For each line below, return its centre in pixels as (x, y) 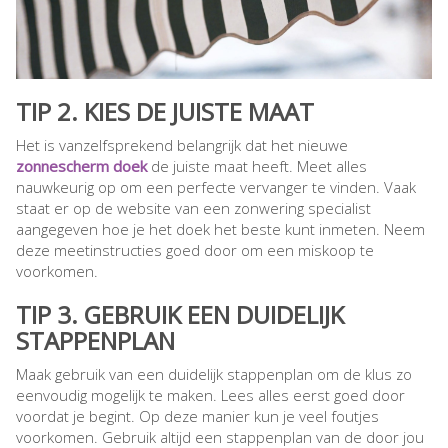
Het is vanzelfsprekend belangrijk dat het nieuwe (182, 145)
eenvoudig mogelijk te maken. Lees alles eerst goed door (210, 395)
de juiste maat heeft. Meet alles (257, 166)
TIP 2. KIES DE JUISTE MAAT (165, 112)
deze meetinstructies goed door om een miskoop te (195, 250)
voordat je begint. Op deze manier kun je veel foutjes (197, 416)
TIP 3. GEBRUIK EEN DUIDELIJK (180, 315)
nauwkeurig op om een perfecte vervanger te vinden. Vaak (216, 187)
